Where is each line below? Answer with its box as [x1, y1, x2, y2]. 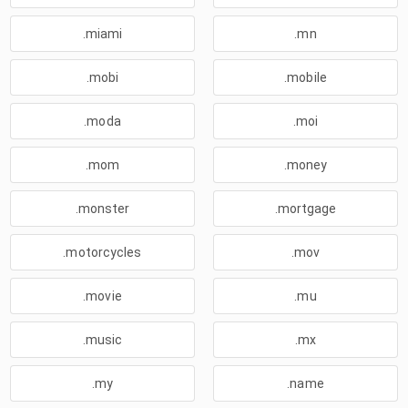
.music [82, 332, 123, 347]
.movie [83, 289, 122, 303]
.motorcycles [63, 245, 142, 260]
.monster [75, 201, 130, 216]
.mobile [284, 70, 327, 85]
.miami [82, 26, 123, 41]
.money [283, 158, 328, 172]
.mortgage [274, 201, 337, 216]
